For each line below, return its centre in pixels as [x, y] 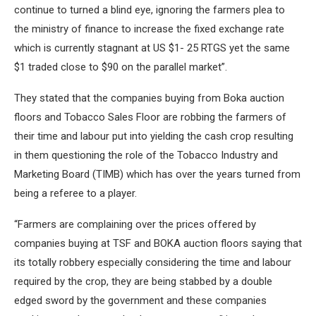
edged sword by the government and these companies [140, 300]
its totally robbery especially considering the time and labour [153, 262]
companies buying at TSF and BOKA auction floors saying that [158, 243]
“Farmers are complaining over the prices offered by [135, 224]
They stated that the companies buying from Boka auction [149, 98]
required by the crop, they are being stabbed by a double [143, 281]
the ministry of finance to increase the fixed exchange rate [149, 29]
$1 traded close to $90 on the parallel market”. [121, 67]
